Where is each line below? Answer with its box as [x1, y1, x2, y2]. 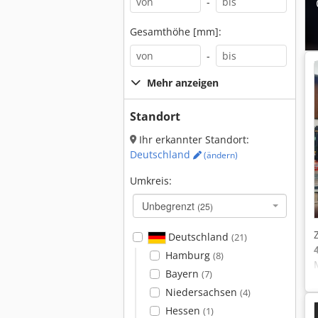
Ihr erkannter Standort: [136, 133, 249, 146]
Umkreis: [130, 174, 172, 187]
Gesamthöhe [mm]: [130, 25, 221, 38]
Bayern [165, 267, 202, 280]
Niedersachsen [165, 285, 240, 299]
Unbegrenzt [142, 199, 197, 213]
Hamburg [165, 248, 213, 262]
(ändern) [202, 149, 238, 161]
